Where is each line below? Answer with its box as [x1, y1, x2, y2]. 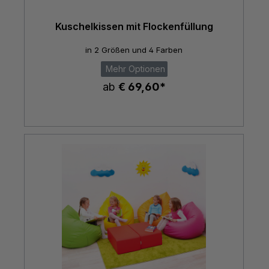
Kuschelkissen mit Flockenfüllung [55, 20, 213, 32]
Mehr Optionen [103, 64, 165, 74]
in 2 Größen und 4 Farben [85, 45, 183, 55]
